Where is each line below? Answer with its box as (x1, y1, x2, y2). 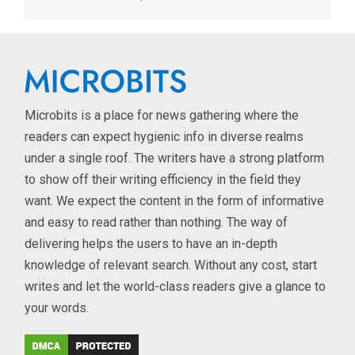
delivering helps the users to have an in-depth (25, 235, 278, 251)
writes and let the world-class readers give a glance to (25, 278, 326, 294)
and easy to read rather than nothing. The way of (25, 214, 288, 230)
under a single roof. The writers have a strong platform (25, 150, 325, 166)
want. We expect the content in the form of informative (25, 193, 325, 208)
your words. (25, 300, 90, 315)
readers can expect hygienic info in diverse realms (25, 128, 304, 144)
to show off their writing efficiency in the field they (25, 171, 302, 187)
